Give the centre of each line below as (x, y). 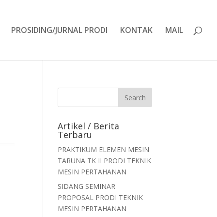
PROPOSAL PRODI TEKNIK (101, 197)
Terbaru (75, 135)
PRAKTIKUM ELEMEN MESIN (104, 149)
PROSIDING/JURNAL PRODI (59, 30)
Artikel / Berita (89, 126)
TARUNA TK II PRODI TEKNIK (105, 161)
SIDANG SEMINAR (87, 186)
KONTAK (136, 30)
